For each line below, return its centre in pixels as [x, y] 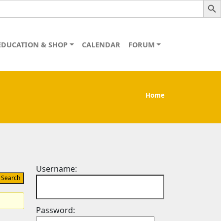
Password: [55, 210]
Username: [56, 169]
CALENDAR [101, 45]
